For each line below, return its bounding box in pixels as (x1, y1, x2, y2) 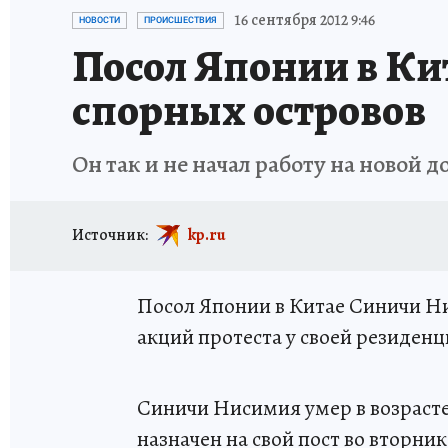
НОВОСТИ (79, 15, 120, 25)
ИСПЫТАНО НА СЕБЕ (174, 4, 300, 21)
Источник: (72, 223, 148, 246)
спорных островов (72, 80, 426, 140)
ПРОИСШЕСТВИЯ (144, 15, 217, 25)
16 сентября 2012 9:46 (234, 9, 375, 31)
